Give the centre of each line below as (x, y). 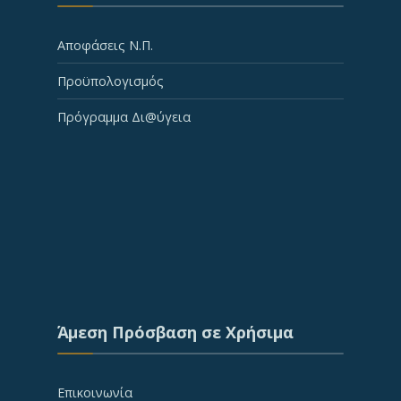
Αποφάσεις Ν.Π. (105, 45)
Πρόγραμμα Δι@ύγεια (124, 117)
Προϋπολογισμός (111, 81)
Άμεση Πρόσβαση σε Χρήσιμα (175, 332)
